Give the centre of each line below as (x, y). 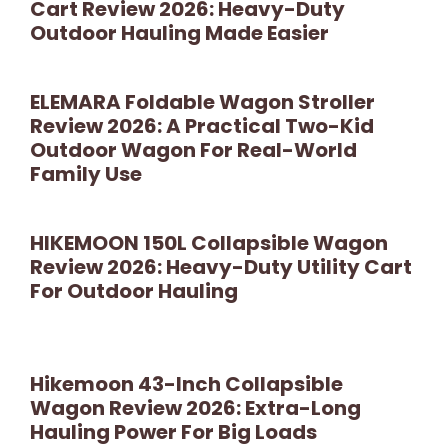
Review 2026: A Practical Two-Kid (202, 125)
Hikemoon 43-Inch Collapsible (186, 383)
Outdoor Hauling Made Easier (179, 32)
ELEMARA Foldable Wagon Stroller (202, 101)
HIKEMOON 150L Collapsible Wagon (209, 242)
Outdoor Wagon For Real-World (193, 149)
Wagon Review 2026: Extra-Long (195, 407)
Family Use (86, 173)
